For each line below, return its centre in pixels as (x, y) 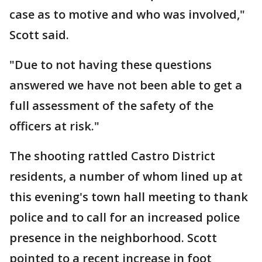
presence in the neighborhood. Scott (113, 238)
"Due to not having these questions (111, 65)
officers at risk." (54, 126)
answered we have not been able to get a (126, 85)
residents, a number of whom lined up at (126, 176)
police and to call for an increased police (125, 217)
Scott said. (39, 35)
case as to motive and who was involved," (127, 14)
